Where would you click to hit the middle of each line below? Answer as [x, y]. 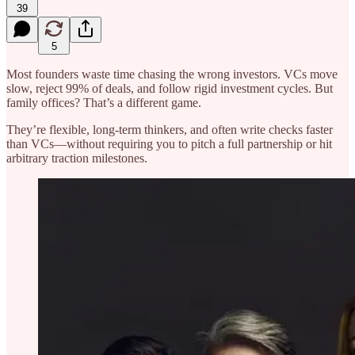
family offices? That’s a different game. [104, 102]
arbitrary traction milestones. [77, 158]
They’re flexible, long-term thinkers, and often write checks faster [170, 129]
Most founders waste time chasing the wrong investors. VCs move [172, 74]
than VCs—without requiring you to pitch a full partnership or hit [169, 143]
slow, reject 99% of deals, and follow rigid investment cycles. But [170, 88]
